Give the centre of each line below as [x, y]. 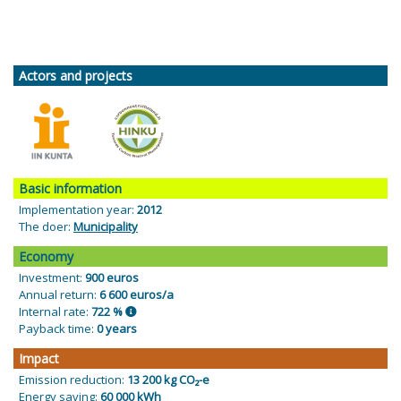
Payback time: [58, 329]
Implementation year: [78, 209]
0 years [117, 329]
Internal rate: [55, 312]
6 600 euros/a [137, 295]
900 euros [112, 278]
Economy [46, 257]
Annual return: [59, 295]
